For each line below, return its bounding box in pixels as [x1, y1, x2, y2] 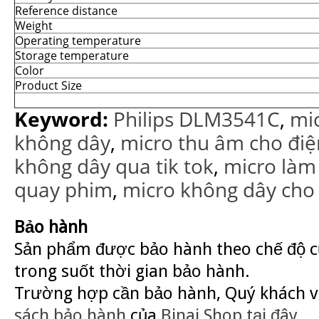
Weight [15, 18, 53, 33]
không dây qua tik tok [14, 153, 214, 179]
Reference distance [15, 3, 117, 19]
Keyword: [14, 106, 108, 132]
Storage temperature [15, 48, 129, 63]
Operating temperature [15, 33, 141, 48]
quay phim [14, 177, 113, 203]
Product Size [15, 78, 82, 93]
